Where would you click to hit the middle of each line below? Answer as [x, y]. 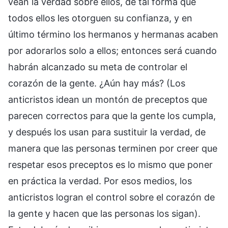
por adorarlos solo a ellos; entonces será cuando [112, 51]
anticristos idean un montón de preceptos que [108, 100]
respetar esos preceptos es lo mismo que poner [110, 165]
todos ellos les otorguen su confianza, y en [100, 18]
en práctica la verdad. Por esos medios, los [100, 181]
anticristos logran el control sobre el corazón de [111, 197]
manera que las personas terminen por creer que [113, 149]
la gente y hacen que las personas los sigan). [104, 214]
